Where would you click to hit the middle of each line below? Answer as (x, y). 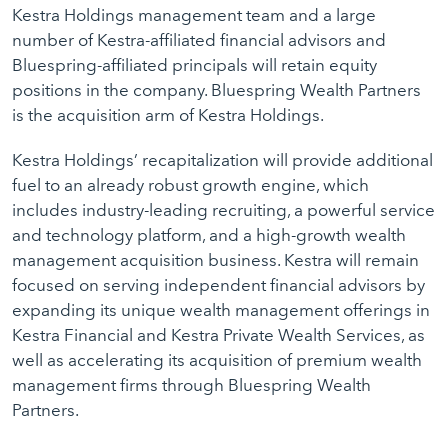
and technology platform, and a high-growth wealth (209, 235)
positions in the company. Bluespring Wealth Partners (216, 90)
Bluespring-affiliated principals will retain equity (194, 65)
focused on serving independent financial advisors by (218, 285)
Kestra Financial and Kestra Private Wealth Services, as (218, 335)
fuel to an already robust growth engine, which (190, 185)
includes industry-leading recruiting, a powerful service (223, 210)
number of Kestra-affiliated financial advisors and (199, 40)
